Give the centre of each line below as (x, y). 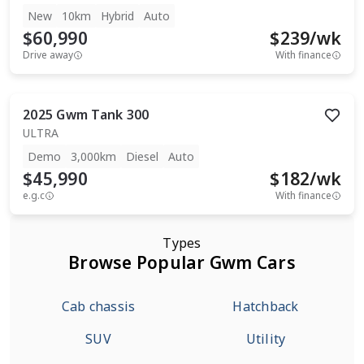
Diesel (142, 156)
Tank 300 (120, 115)
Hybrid (117, 16)
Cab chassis (98, 306)
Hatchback (266, 306)
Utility (266, 339)
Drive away (48, 55)
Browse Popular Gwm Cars (182, 262)
